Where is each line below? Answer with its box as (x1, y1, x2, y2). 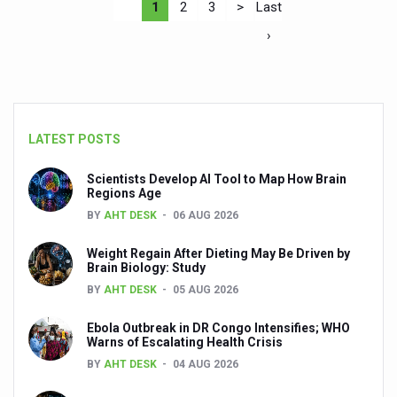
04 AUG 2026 (173, 358, 238, 370)
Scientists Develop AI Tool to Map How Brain (87, 172, 346, 186)
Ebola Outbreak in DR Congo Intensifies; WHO (87, 321, 350, 335)
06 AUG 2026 (173, 209, 238, 222)
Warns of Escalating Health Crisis (87, 335, 283, 349)
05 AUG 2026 (173, 284, 238, 296)
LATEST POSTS (28, 132, 121, 146)
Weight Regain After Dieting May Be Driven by (87, 246, 350, 261)
